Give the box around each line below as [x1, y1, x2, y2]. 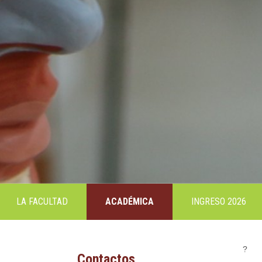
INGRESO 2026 [191, 196, 246, 208]
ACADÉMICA [105, 196, 154, 208]
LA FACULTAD [16, 196, 68, 208]
